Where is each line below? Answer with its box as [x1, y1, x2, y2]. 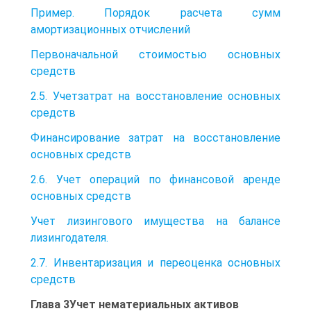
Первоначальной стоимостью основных [31, 47, 280, 61]
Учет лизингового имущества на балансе [31, 214, 280, 228]
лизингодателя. [31, 230, 108, 244]
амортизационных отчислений [31, 22, 190, 36]
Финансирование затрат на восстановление [31, 131, 280, 144]
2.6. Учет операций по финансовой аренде [31, 172, 280, 186]
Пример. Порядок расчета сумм [31, 6, 280, 19]
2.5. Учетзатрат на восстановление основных [31, 89, 280, 103]
